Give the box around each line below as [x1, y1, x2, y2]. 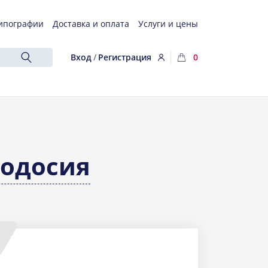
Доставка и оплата [53, 18, 129, 29]
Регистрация [98, 51, 151, 63]
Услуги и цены [138, 18, 198, 29]
